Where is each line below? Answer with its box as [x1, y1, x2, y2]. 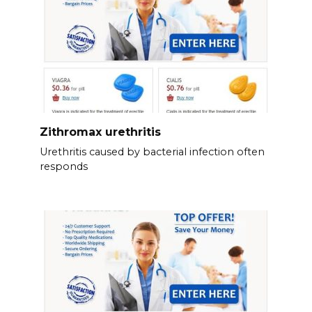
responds [39, 160, 88, 173]
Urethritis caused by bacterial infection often [39, 146, 265, 159]
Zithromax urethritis [39, 125, 161, 139]
